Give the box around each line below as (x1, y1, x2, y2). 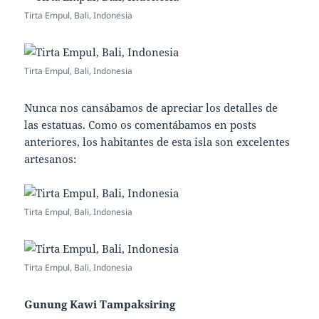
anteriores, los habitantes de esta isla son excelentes (24, 135, 291, 150)
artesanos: (24, 152, 77, 167)
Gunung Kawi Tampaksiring (24, 297, 176, 312)
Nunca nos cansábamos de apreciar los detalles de (24, 100, 278, 115)
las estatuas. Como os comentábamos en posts (24, 117, 257, 132)
